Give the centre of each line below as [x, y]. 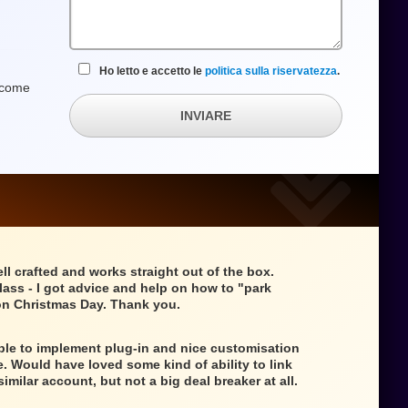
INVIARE [206, 116]
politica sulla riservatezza [271, 71]
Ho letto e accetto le [152, 71]
